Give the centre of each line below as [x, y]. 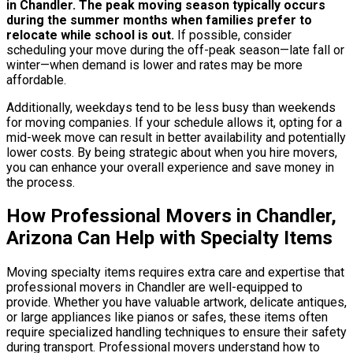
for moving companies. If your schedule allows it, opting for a [174, 122]
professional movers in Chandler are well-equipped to [154, 288]
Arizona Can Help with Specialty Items [169, 238]
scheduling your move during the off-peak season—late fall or [175, 50]
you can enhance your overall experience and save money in [170, 167]
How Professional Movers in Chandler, [171, 216]
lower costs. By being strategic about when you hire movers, [172, 152]
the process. [41, 182]
